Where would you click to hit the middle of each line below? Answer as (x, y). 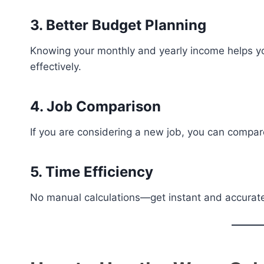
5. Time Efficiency (92, 172)
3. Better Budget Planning (118, 25)
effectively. (56, 67)
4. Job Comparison (95, 106)
